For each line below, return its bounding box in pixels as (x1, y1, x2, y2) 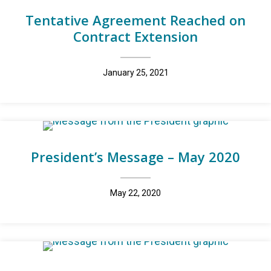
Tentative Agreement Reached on (25, 11, 246, 29)
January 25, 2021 (102, 68, 169, 77)
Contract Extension (73, 27, 198, 45)
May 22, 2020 (110, 188, 161, 198)
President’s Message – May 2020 (31, 148, 240, 166)
